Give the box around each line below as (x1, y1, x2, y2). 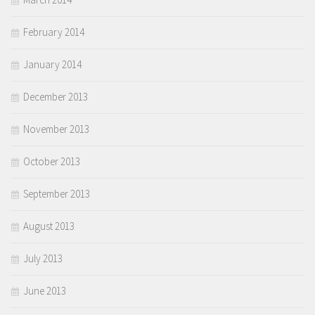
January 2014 (23, 58, 82, 72)
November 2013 (23, 122, 89, 136)
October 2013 (23, 155, 80, 169)
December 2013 (23, 90, 88, 104)
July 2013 (23, 252, 63, 266)
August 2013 (23, 219, 75, 233)
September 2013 (23, 187, 90, 201)
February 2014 (23, 25, 84, 39)
